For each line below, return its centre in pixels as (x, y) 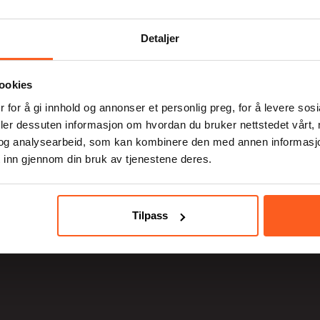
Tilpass (150, 216)
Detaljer (160, 38)
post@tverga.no (70, 184)
